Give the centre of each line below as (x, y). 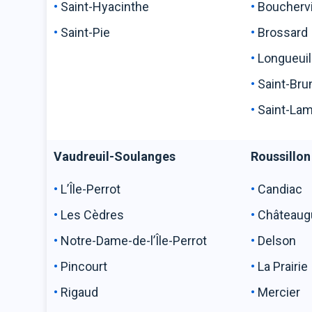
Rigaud (80, 292)
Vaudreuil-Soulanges (115, 156)
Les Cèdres (93, 215)
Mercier (279, 292)
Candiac (280, 189)
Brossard (283, 32)
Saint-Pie (86, 32)
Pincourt (97, 266)
